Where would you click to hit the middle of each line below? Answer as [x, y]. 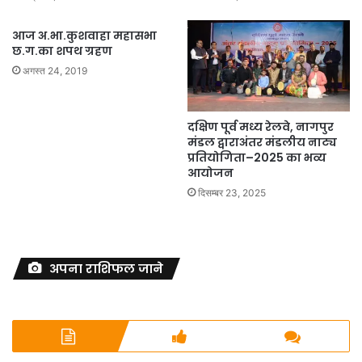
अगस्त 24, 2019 [55, 71]
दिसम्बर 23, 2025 [232, 193]
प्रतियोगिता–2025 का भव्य [257, 158]
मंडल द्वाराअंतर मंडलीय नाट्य [262, 143]
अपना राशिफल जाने [106, 269]
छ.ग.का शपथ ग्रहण [62, 51]
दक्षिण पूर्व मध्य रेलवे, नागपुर [261, 127]
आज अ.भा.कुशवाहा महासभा [84, 36]
